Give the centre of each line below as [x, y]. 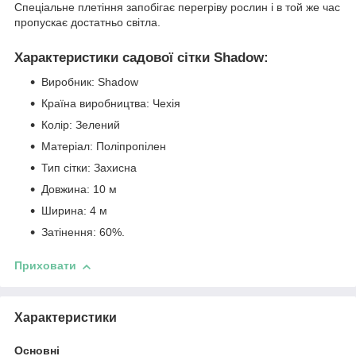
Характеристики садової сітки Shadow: [141, 58]
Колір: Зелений [81, 125]
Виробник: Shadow [90, 82]
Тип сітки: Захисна [89, 168]
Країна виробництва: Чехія [111, 104]
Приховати [45, 266]
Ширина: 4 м [74, 211]
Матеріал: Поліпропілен [104, 147]
